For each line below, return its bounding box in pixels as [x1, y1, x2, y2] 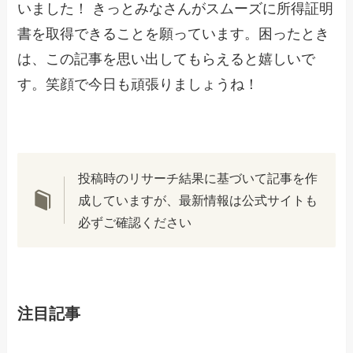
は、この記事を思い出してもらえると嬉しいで [17, 50, 316, 67]
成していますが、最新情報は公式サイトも [77, 193, 318, 208]
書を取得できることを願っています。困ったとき [17, 25, 330, 42]
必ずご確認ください [77, 215, 191, 230]
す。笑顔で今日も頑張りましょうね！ [17, 76, 259, 92]
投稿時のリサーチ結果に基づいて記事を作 [77, 171, 318, 186]
